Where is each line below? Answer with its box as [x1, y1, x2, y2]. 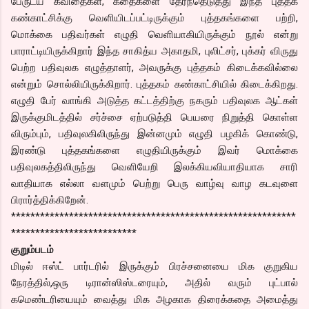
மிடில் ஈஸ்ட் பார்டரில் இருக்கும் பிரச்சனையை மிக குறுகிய [11, 259, 298, 272]
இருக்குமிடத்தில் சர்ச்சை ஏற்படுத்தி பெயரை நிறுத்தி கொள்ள [11, 110, 298, 123]
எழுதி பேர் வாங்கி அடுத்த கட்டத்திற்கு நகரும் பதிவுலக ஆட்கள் [11, 94, 298, 107]
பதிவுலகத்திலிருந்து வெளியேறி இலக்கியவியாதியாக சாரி [11, 160, 298, 173]
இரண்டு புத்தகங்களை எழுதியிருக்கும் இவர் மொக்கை [11, 143, 298, 157]
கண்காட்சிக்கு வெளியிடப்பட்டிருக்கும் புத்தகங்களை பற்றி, [11, 11, 298, 24]
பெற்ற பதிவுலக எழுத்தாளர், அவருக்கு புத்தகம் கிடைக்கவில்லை [11, 61, 298, 74]
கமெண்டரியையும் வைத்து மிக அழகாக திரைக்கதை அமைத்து [11, 292, 298, 306]
